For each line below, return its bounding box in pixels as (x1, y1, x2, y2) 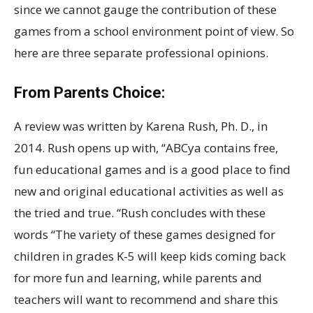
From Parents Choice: (14, 83, 165, 101)
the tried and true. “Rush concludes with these (14, 204, 265, 221)
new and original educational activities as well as (14, 182, 284, 199)
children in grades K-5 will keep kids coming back (14, 247, 286, 264)
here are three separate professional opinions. (14, 44, 268, 61)
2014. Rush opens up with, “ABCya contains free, (14, 139, 278, 156)
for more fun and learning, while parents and (14, 269, 262, 286)
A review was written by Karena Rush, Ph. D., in (14, 117, 268, 134)
